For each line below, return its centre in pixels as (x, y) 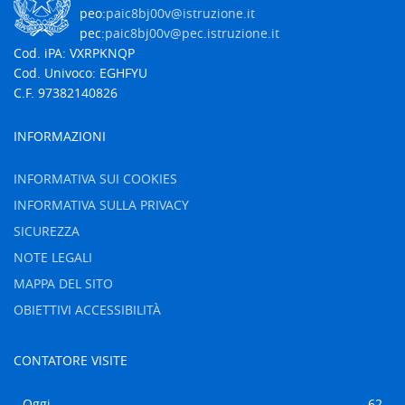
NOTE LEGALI (53, 257)
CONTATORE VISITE (71, 360)
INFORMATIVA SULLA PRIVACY (101, 205)
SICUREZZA (47, 231)
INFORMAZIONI (60, 136)
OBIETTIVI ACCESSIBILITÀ (87, 310)
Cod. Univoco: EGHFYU (80, 73)
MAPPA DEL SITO (63, 283)
